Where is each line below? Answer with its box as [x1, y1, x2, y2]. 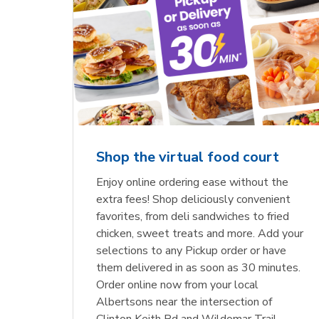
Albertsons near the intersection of [96, 293, 273, 310]
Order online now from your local [96, 276, 259, 293]
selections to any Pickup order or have [96, 242, 287, 258]
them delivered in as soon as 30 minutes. [96, 259, 301, 276]
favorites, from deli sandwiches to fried [96, 208, 290, 224]
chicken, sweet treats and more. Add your [96, 225, 304, 241]
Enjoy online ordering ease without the [96, 174, 289, 190]
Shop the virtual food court [96, 147, 280, 167]
